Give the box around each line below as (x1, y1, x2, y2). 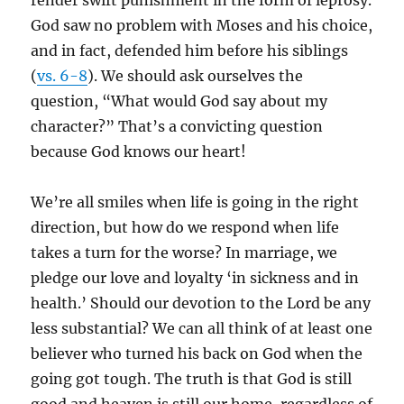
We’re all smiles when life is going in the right (31, 193, 360, 211)
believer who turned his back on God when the (31, 344, 363, 363)
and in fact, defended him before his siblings (31, 41, 349, 60)
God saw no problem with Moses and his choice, (31, 16, 373, 34)
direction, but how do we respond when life (31, 218, 340, 236)
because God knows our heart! (31, 142, 247, 161)
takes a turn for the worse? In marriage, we (31, 243, 338, 262)
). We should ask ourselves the (87, 67, 304, 85)
